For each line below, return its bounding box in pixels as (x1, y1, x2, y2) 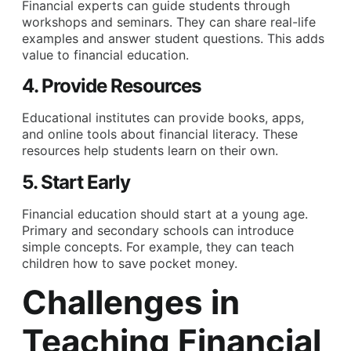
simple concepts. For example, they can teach (22, 238, 294, 255)
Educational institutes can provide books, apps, (22, 110, 304, 126)
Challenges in (22, 282, 240, 323)
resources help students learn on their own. (22, 143, 278, 159)
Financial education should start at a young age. (22, 205, 308, 222)
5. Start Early (22, 170, 130, 194)
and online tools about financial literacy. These (22, 126, 298, 143)
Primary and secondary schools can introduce (22, 222, 294, 238)
